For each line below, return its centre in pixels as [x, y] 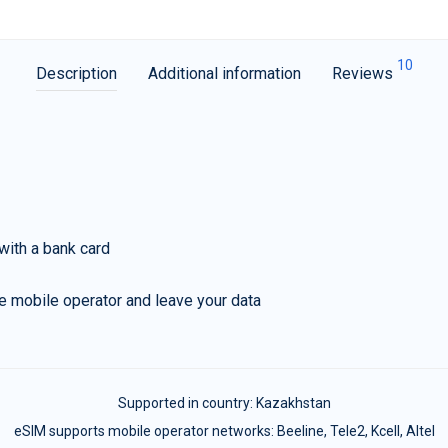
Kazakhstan [293, 403]
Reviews [364, 73]
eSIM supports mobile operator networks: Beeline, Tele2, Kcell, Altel [224, 431]
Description [76, 73]
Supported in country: [186, 403]
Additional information [224, 73]
